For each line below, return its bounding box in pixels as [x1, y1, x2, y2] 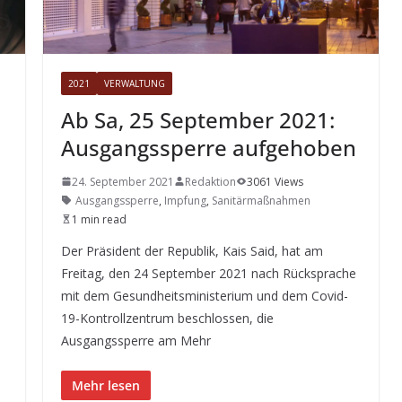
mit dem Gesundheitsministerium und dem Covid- [61, 286, 348, 304]
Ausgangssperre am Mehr [61, 331, 211, 349]
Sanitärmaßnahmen [212, 192, 310, 208]
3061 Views [247, 173, 303, 189]
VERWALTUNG [104, 76, 165, 90]
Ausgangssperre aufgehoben [61, 132, 356, 162]
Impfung [164, 192, 206, 208]
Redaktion [185, 173, 236, 189]
